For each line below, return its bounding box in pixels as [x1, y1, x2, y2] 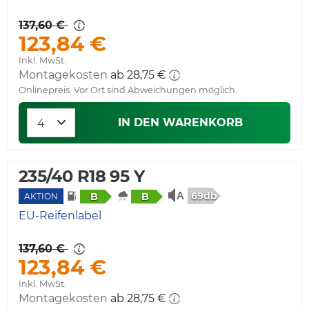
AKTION [24, 190, 58, 201]
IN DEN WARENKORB [117, 115, 243, 129]
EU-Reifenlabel [19, 208, 101, 222]
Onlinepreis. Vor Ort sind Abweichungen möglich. [19, 84, 237, 95]
